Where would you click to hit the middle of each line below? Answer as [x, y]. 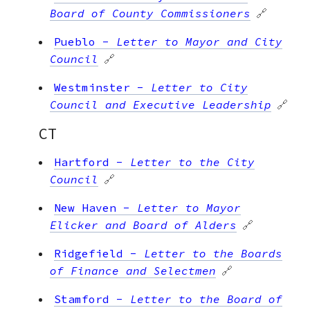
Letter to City [199, 87]
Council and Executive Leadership [161, 104]
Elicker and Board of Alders [143, 225]
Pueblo [75, 41]
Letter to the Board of [206, 299]
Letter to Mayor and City [199, 41]
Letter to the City [192, 162]
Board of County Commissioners [150, 13]
